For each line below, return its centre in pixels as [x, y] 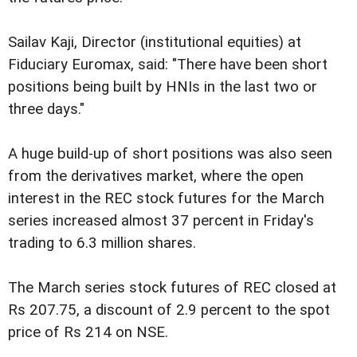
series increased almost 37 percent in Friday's [161, 221]
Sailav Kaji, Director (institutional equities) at [155, 43]
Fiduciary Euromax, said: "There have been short [168, 65]
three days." [46, 110]
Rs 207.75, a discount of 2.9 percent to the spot [169, 310]
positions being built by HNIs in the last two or [163, 87]
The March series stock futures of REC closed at [172, 288]
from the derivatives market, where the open [156, 177]
